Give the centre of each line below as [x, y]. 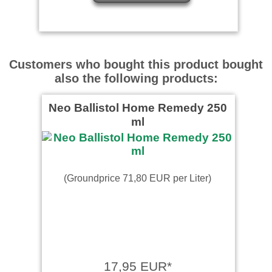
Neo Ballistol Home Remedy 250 [138, 107]
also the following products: [136, 78]
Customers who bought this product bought [136, 64]
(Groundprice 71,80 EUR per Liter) [138, 178]
